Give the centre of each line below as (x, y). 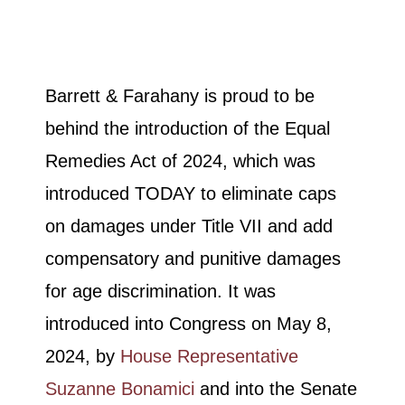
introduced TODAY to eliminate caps (191, 194)
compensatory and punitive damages (193, 259)
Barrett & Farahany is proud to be (180, 96)
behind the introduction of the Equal (188, 129)
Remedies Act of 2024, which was (180, 161)
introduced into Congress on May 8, (188, 324)
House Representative (209, 357)
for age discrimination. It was (160, 292)
